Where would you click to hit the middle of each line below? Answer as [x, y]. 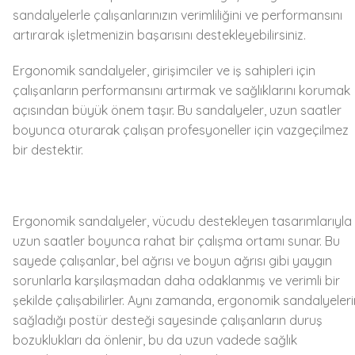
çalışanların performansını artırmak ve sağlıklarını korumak [182, 91]
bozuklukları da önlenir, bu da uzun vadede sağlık [155, 340]
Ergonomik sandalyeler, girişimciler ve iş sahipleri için [164, 71]
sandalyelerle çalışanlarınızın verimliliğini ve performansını [178, 15]
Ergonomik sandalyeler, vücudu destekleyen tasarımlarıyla [183, 221]
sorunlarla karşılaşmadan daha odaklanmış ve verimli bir [177, 281]
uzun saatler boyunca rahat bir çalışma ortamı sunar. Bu [177, 241]
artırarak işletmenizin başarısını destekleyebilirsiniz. [160, 35]
